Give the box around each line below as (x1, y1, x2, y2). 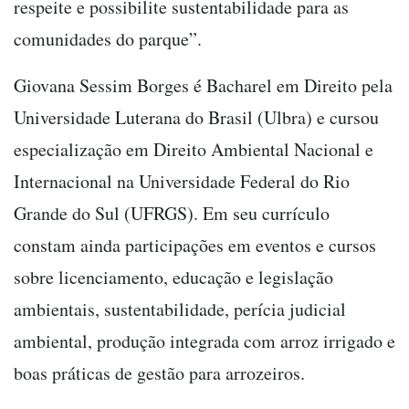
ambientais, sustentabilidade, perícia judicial (14, 296, 346, 321)
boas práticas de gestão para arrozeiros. (14, 360, 305, 385)
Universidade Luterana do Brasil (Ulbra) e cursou (14, 104, 379, 130)
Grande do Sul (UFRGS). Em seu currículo (14, 200, 330, 225)
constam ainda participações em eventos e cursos (14, 232, 376, 257)
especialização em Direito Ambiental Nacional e (14, 136, 373, 162)
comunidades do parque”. (14, 26, 202, 51)
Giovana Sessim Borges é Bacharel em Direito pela (14, 72, 393, 98)
